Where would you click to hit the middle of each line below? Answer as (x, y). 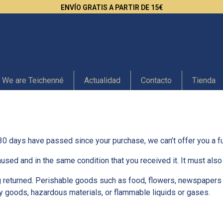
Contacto (156, 80)
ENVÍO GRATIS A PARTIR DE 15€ (111, 7)
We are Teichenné (33, 80)
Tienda (204, 80)
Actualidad (102, 80)
